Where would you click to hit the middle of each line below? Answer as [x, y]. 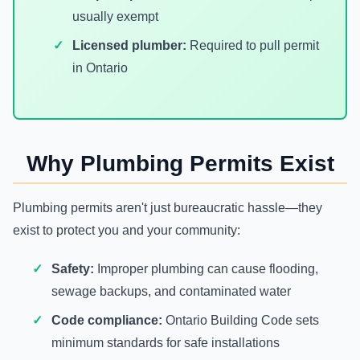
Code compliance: [107, 320]
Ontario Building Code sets [241, 320]
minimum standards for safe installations [166, 343]
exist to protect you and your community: [127, 230]
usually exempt [115, 16]
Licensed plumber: [129, 45]
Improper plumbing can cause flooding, [206, 269]
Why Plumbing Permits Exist [180, 164]
